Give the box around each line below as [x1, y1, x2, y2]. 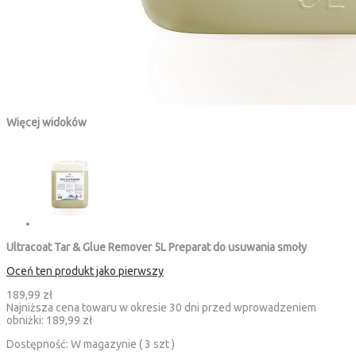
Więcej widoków [6, 116, 87, 130]
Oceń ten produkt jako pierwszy [6, 265, 164, 278]
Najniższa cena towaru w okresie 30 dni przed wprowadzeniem [6, 301, 316, 315]
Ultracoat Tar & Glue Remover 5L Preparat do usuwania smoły [6, 241, 307, 254]
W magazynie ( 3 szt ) [71, 338, 175, 351]
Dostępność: [6, 338, 71, 351]
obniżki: [6, 314, 46, 327]
